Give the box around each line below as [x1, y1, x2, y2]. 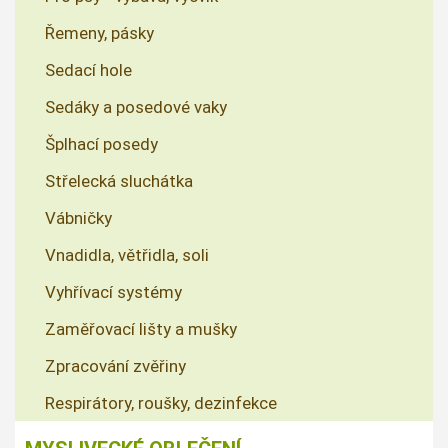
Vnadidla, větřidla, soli [45, 244, 209, 265]
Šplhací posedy [45, 133, 158, 154]
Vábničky [45, 207, 112, 228]
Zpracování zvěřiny [45, 355, 186, 376]
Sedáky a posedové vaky [45, 96, 227, 117]
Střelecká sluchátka [45, 170, 193, 191]
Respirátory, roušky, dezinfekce [45, 392, 277, 413]
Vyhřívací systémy [45, 281, 182, 302]
